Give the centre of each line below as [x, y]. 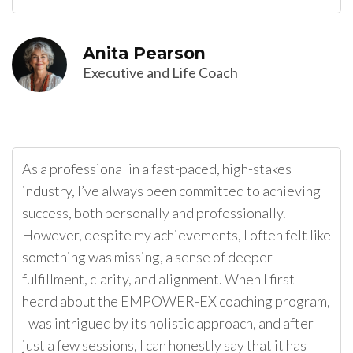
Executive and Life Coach [160, 73]
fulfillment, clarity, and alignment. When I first [158, 279]
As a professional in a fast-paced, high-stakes [157, 169]
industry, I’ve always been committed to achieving [171, 191]
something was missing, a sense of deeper [147, 257]
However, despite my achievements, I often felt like [176, 235]
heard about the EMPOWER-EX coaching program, [176, 301]
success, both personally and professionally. [154, 213]
